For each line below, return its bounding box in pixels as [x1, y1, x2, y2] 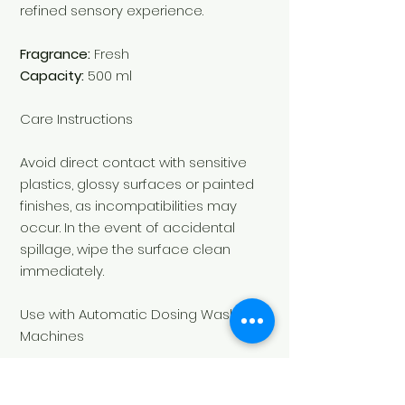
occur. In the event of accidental [20, 218, 235, 238]
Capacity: [20, 66, 84, 86]
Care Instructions [20, 109, 133, 129]
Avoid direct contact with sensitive [20, 153, 247, 173]
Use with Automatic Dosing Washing [20, 305, 258, 325]
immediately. [20, 261, 104, 281]
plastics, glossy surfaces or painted [20, 174, 254, 194]
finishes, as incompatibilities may [20, 196, 237, 216]
